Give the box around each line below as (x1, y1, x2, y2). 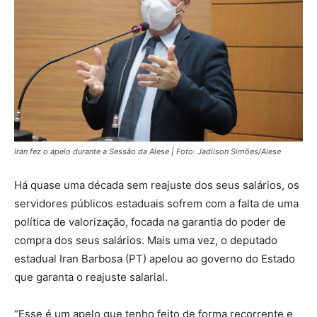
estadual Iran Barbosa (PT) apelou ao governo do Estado (14, 251, 295, 265)
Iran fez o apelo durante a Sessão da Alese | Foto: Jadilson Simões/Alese (14, 146, 281, 156)
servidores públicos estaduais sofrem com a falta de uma (14, 196, 299, 210)
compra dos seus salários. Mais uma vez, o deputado (14, 233, 277, 247)
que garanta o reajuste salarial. (14, 270, 168, 284)
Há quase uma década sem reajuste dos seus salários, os (14, 178, 299, 192)
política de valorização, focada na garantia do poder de (14, 214, 286, 229)
